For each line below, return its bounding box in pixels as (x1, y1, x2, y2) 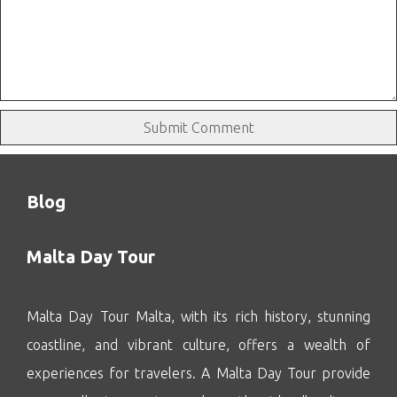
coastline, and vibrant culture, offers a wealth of (27, 337, 370, 354)
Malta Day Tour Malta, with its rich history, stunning (27, 308, 370, 325)
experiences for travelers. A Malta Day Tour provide (27, 365, 370, 382)
